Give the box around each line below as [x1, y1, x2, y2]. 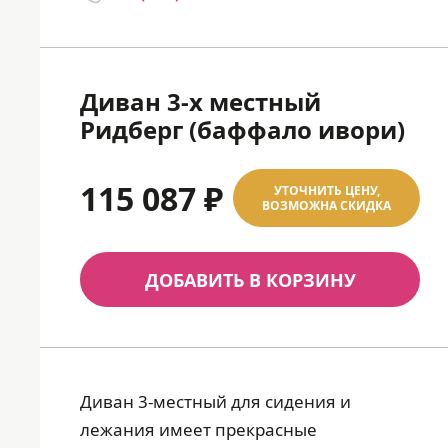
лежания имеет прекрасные [80, 418, 317, 441]
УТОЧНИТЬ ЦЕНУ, [273, 182, 380, 199]
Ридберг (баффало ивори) [80, 113, 405, 146]
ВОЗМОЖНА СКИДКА [262, 197, 391, 214]
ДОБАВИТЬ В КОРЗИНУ [144, 268, 356, 292]
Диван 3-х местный [80, 85, 321, 118]
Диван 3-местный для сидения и [80, 390, 351, 413]
